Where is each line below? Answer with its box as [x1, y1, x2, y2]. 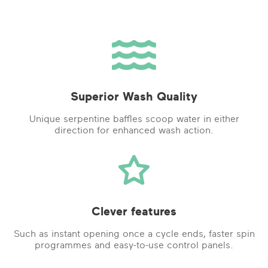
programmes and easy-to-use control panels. [35, 239, 233, 251]
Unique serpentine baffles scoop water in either [29, 112, 239, 125]
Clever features [92, 203, 176, 219]
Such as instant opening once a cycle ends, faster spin [13, 227, 255, 240]
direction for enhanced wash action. [54, 124, 214, 136]
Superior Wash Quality [71, 89, 197, 104]
